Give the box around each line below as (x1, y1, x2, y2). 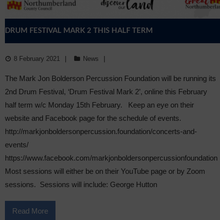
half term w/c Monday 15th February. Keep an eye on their (5, 101, 194, 110)
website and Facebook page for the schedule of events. (5, 114, 181, 123)
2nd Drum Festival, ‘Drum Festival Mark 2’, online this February (5, 87, 207, 96)
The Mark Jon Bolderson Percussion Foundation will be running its (5, 74, 216, 83)
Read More (12, 207, 48, 216)
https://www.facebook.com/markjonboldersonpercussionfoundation (5, 154, 218, 163)
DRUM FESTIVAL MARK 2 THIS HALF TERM (5, 27, 153, 35)
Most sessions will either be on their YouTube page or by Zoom (5, 167, 205, 176)
